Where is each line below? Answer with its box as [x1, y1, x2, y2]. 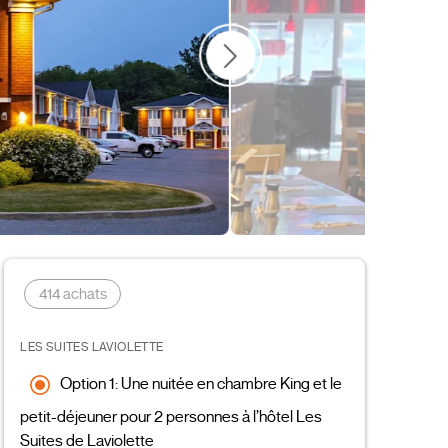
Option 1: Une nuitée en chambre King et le [60, 374, 343, 395]
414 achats [38, 284, 107, 303]
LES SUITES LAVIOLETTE [20, 338, 164, 354]
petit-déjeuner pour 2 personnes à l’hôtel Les [20, 406, 323, 427]
